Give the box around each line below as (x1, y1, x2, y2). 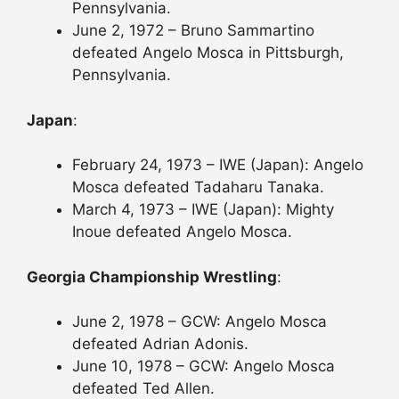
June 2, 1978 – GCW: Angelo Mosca (72, 313, 327, 331)
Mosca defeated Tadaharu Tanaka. (72, 178, 324, 197)
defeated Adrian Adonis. (72, 335, 248, 354)
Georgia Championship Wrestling (27, 267, 277, 286)
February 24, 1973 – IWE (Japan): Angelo (72, 156, 363, 175)
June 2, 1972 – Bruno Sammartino (72, 21, 314, 40)
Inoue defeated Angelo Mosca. (72, 223, 292, 241)
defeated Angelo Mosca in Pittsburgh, (72, 44, 344, 62)
